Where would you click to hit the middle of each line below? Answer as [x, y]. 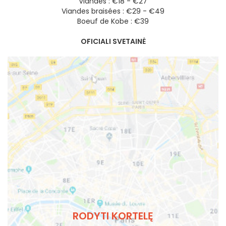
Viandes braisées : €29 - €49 [113, 11]
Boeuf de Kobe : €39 [113, 21]
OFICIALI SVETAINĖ [113, 41]
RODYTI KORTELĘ [113, 216]
